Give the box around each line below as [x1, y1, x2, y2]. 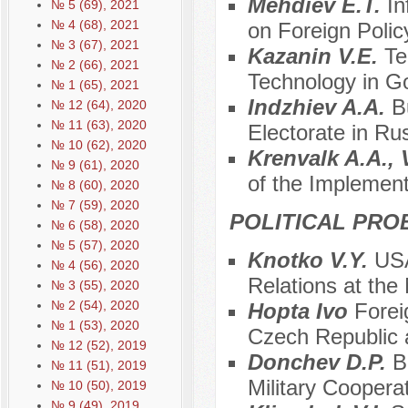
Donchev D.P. [247, 350, 393, 375]
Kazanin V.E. [247, 44, 384, 69]
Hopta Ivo [247, 299, 354, 324]
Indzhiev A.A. [247, 95, 392, 120]
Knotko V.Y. [247, 248, 374, 273]
